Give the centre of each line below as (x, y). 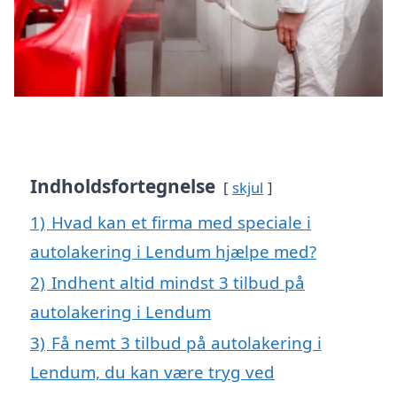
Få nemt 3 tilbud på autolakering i (187, 343)
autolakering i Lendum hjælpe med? (173, 252)
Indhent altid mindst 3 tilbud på (178, 283)
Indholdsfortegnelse (123, 187)
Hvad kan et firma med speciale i (181, 222)
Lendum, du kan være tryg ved (152, 372)
